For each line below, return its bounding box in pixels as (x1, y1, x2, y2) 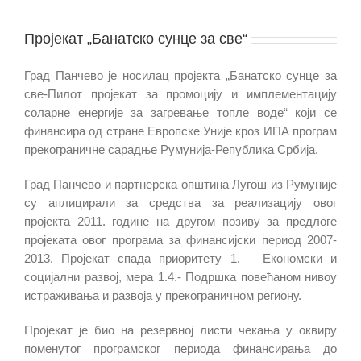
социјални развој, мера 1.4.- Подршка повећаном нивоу (24, 270, 337, 284)
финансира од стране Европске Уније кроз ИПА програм (24, 124, 337, 138)
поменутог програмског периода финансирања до (24, 342, 337, 355)
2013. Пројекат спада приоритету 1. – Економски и (24, 251, 337, 265)
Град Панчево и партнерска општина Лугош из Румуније (24, 177, 337, 191)
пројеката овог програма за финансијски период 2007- (24, 233, 337, 247)
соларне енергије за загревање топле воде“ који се (24, 106, 337, 119)
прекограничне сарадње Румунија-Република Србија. (24, 143, 318, 156)
